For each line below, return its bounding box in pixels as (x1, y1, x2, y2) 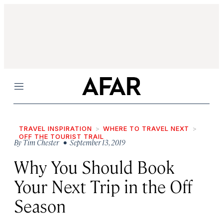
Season (14, 194, 66, 217)
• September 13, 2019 (60, 137, 125, 147)
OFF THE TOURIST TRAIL (19, 132, 104, 140)
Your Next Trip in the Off (14, 175, 193, 197)
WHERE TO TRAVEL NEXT (103, 124, 189, 132)
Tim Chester (23, 137, 59, 147)
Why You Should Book (14, 155, 175, 178)
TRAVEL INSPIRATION (19, 124, 92, 132)
